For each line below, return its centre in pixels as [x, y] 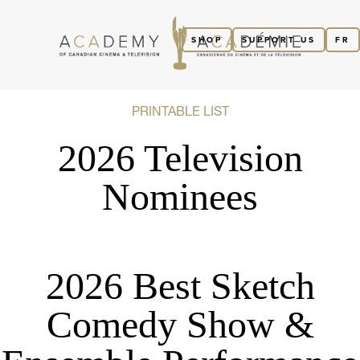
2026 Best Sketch [180, 286]
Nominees [180, 196]
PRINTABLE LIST [180, 110]
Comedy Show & [180, 325]
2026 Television [180, 157]
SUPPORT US [279, 39]
